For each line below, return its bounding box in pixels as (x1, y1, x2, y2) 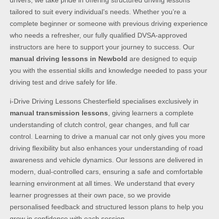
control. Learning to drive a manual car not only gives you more (10, 132, 205, 140)
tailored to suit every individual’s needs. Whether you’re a (10, 8, 186, 16)
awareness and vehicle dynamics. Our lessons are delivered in (10, 155, 203, 164)
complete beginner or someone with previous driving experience (10, 20, 208, 28)
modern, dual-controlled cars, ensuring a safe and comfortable (10, 167, 203, 175)
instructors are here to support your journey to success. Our (10, 43, 195, 51)
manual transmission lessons (10, 109, 108, 117)
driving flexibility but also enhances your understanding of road (10, 144, 203, 152)
